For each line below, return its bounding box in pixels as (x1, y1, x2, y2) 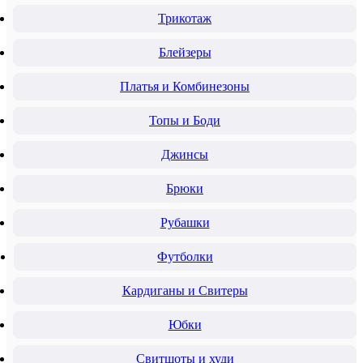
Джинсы (161, 147, 208, 161)
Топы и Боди (149, 113, 220, 127)
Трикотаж (158, 11, 211, 25)
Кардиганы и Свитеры (122, 283, 248, 297)
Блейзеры (158, 45, 211, 59)
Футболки (157, 249, 213, 263)
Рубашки (160, 215, 210, 229)
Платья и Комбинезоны (120, 79, 250, 93)
